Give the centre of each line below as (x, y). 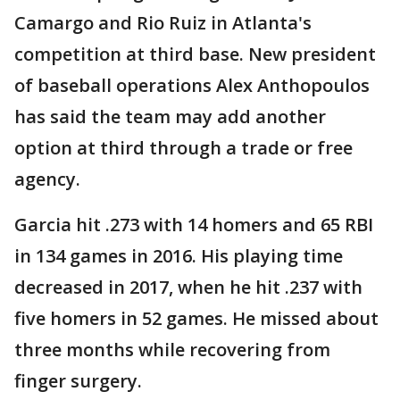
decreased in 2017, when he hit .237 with (188, 287)
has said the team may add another (170, 117)
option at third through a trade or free (183, 148)
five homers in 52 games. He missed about (196, 319)
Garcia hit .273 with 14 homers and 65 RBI (194, 225)
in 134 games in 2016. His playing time (179, 256)
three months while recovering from (172, 350)
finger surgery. (78, 381)
